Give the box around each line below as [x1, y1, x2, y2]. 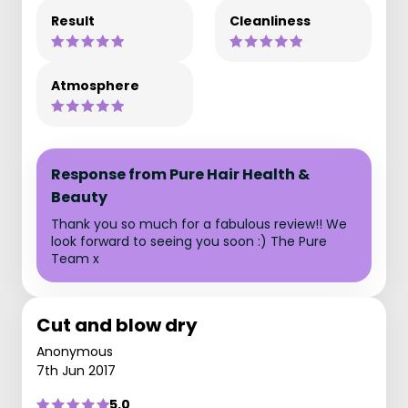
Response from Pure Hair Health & [51, 164, 310, 185]
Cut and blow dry [36, 312, 198, 338]
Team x [51, 250, 99, 268]
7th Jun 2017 [36, 362, 116, 380]
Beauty [51, 187, 107, 208]
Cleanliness [229, 12, 311, 30]
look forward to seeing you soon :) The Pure [51, 232, 327, 250]
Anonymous [36, 342, 113, 361]
